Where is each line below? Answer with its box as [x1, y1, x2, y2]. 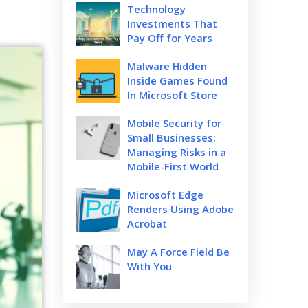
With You [127, 258, 172, 273]
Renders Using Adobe [127, 201, 234, 216]
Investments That [127, 16, 217, 30]
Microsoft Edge [127, 187, 203, 201]
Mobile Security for [127, 115, 221, 130]
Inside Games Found [127, 73, 228, 87]
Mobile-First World [127, 159, 219, 173]
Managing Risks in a [127, 144, 226, 159]
